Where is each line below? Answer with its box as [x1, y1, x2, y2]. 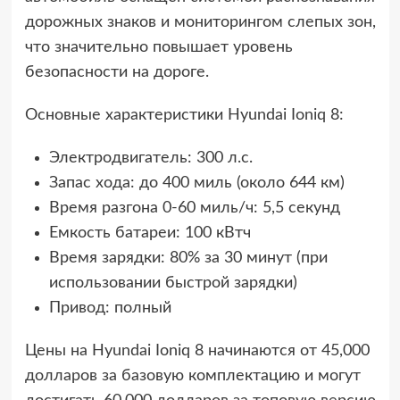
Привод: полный [48, 300, 171, 316]
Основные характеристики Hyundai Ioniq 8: [24, 107, 344, 123]
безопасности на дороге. [24, 64, 209, 80]
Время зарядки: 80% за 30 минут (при [48, 250, 328, 266]
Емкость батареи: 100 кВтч [48, 225, 251, 241]
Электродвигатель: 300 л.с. [48, 150, 253, 166]
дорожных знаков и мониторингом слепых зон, [24, 14, 376, 30]
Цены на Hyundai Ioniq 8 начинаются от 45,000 [24, 343, 370, 359]
